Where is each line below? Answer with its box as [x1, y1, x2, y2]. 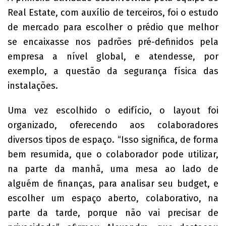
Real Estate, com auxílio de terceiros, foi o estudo [8, 7, 218, 18]
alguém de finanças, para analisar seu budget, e [8, 178, 218, 189]
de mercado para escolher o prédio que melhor [8, 22, 218, 33]
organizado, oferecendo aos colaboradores [8, 120, 218, 131]
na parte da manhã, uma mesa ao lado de [8, 163, 218, 175]
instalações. [8, 80, 58, 91]
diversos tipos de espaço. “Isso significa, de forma [8, 134, 218, 145]
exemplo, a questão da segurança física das [8, 66, 218, 77]
